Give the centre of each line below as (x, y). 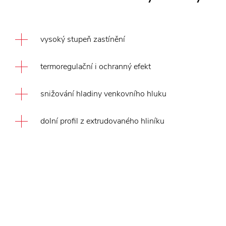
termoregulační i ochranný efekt (96, 67)
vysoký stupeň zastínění (83, 39)
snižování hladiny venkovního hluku (103, 94)
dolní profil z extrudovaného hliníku (102, 121)
